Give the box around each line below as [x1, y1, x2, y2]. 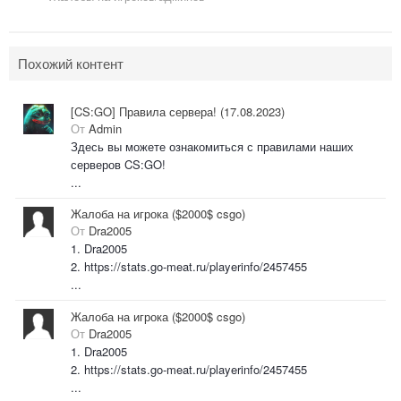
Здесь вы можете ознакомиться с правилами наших [71, 137, 354, 155]
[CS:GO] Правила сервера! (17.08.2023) [71, 102, 285, 120]
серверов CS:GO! [71, 155, 166, 173]
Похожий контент [18, 53, 124, 73]
